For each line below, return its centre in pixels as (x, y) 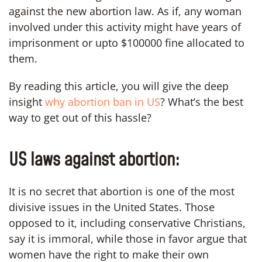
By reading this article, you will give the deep (119, 86)
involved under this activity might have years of (125, 27)
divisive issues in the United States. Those (112, 207)
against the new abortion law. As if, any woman (125, 11)
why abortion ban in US (103, 101)
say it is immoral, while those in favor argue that (128, 238)
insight (27, 101)
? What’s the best (202, 101)
